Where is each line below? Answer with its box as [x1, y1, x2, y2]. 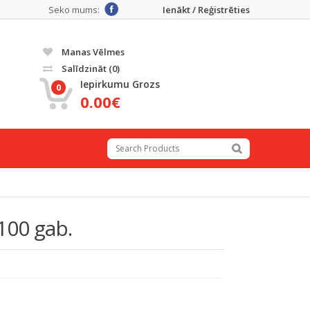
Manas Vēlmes [60, 46, 125, 58]
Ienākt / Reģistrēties [163, 3, 250, 16]
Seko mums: [48, 3, 100, 16]
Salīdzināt [60, 62, 109, 75]
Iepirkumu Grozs [80, 77, 160, 91]
